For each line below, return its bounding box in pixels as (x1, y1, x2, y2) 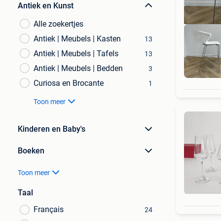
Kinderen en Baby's (18, 124, 85, 134)
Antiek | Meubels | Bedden (34, 64, 123, 73)
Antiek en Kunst (18, 1, 74, 10)
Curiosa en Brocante (34, 78, 104, 88)
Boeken (18, 146, 44, 155)
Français (34, 205, 64, 214)
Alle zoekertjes (34, 19, 83, 29)
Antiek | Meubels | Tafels (34, 49, 118, 58)
